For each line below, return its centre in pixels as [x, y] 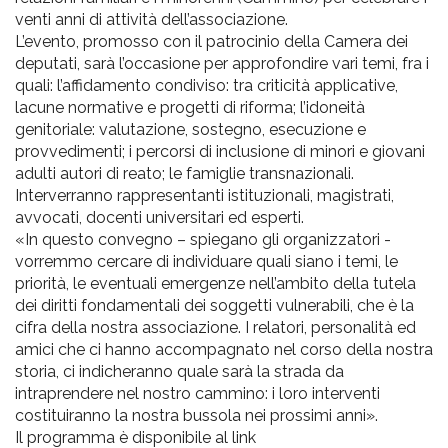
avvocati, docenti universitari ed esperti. [159, 217]
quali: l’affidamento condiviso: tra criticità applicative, [206, 85]
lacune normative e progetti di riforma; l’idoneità [190, 107]
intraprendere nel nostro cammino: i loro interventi [197, 393]
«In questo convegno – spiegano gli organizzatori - [203, 239]
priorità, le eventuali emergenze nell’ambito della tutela [215, 283]
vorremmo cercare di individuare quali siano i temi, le [206, 261]
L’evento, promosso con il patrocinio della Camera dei [211, 41]
